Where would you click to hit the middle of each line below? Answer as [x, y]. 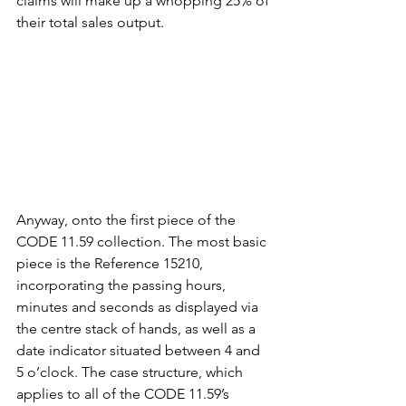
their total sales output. [92, 22]
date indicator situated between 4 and [140, 351]
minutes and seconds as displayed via [139, 307]
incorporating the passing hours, [123, 285]
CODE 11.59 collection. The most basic [143, 242]
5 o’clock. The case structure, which [131, 372]
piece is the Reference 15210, [111, 264]
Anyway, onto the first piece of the [128, 220]
